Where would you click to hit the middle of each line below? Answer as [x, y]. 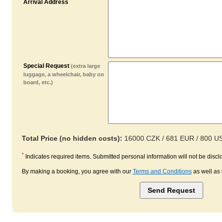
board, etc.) [38, 82]
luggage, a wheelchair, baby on [63, 74]
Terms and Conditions [162, 171]
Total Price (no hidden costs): [72, 139]
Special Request [47, 66]
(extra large [85, 66]
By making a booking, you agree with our [77, 171]
